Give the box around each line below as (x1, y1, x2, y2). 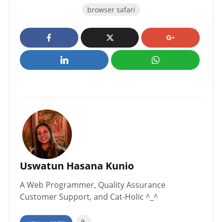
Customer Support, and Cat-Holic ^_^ (20, 191, 158, 203)
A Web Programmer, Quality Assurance (20, 179, 166, 191)
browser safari (87, 5, 135, 15)
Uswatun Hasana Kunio (20, 159, 134, 173)
